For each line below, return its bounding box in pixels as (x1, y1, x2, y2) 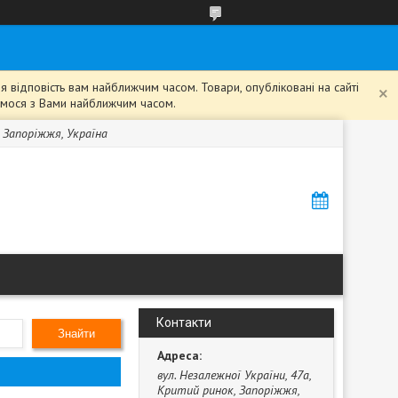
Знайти (58, 327, 95, 340)
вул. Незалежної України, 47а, (157, 367, 311, 383)
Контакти (156, 315, 211, 330)
